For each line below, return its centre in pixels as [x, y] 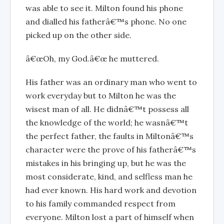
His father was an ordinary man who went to [111, 82]
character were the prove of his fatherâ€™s [111, 149]
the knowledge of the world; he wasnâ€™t [107, 122]
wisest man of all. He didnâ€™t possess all [107, 109]
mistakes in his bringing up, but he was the [106, 163]
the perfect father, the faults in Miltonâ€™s [109, 136]
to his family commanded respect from [100, 203]
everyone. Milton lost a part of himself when [110, 217]
